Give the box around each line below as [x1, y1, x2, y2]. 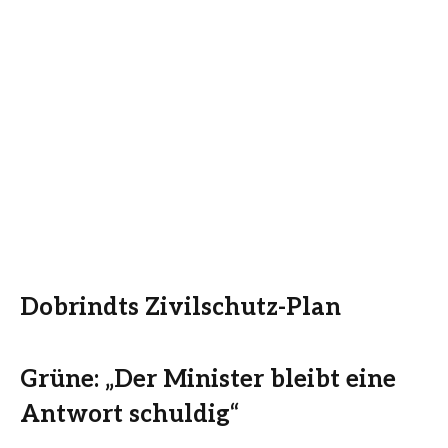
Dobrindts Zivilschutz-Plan [20, 292, 341, 322]
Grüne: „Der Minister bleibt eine [20, 364, 396, 394]
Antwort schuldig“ [20, 399, 240, 429]
